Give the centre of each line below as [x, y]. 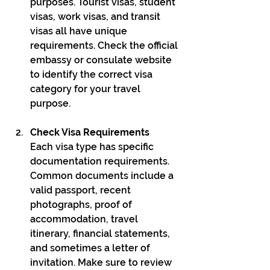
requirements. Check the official [105, 46]
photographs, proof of [82, 205]
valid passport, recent [82, 190]
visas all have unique [80, 31]
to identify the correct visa [93, 75]
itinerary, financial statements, [101, 234]
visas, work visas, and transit [96, 17]
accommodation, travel [85, 219]
